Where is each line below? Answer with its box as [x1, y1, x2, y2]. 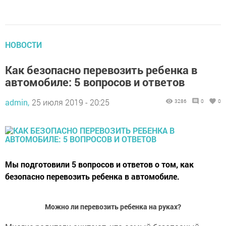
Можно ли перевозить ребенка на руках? [45, 201, 181, 211]
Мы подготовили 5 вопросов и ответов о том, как [5, 158, 194, 169]
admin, [5, 96, 29, 107]
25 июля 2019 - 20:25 [32, 96, 109, 107]
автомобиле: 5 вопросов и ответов [5, 74, 185, 89]
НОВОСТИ [5, 39, 42, 50]
